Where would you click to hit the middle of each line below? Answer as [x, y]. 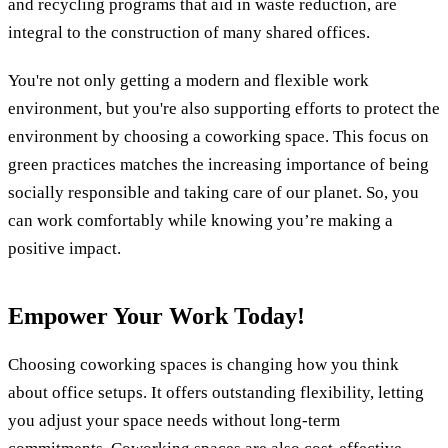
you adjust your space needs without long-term [174, 421]
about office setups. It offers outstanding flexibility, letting [216, 393]
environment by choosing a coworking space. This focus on [218, 136]
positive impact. [64, 248]
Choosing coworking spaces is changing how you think [203, 365]
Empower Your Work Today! [156, 316]
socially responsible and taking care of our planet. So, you [213, 192]
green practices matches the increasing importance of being [218, 164]
